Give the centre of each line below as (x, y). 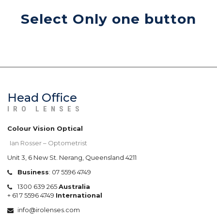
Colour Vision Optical (45, 128)
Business (33, 172)
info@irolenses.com (48, 209)
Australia (74, 186)
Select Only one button (108, 19)
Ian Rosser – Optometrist (48, 143)
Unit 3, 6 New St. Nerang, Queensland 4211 (72, 157)
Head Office (42, 97)
